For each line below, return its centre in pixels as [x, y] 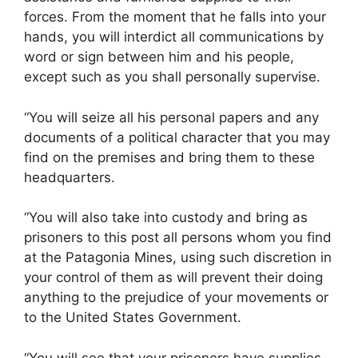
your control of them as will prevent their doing [173, 278]
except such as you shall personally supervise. [172, 77]
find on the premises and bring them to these [169, 157]
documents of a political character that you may [177, 137]
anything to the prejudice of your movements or [176, 298]
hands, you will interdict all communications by [174, 37]
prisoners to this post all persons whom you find [178, 238]
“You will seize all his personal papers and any [171, 117]
